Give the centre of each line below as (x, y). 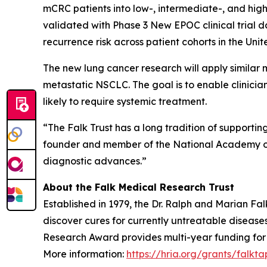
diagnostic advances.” (95, 161)
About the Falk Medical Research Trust (139, 187)
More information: (85, 254)
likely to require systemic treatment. (125, 102)
